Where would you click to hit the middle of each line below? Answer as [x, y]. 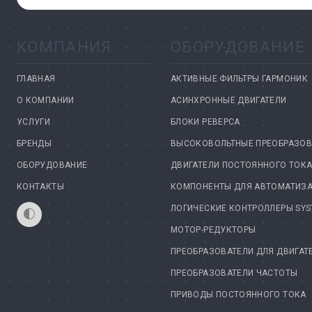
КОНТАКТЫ [40, 187]
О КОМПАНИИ [46, 101]
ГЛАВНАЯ [36, 79]
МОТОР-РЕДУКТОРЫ [213, 230]
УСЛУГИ [34, 122]
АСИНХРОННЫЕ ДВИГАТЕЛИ [229, 101]
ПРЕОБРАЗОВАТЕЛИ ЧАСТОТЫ [234, 273]
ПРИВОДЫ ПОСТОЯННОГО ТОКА [239, 295]
